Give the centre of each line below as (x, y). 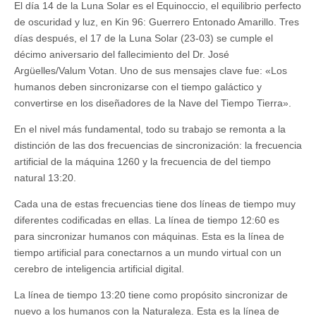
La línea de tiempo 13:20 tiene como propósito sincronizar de (151, 295)
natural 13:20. (45, 178)
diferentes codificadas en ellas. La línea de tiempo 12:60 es (147, 220)
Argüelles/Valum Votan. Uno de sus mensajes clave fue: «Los (151, 71)
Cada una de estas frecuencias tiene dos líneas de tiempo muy (155, 204)
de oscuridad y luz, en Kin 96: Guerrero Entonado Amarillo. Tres (157, 22)
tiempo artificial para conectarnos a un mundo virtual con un (148, 253)
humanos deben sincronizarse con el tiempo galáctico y (138, 87)
